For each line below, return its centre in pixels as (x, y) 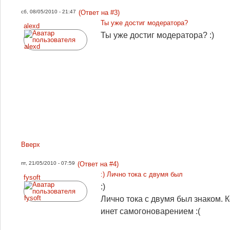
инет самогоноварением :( (150, 211)
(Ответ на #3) (99, 12)
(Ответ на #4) (98, 164)
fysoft (32, 177)
